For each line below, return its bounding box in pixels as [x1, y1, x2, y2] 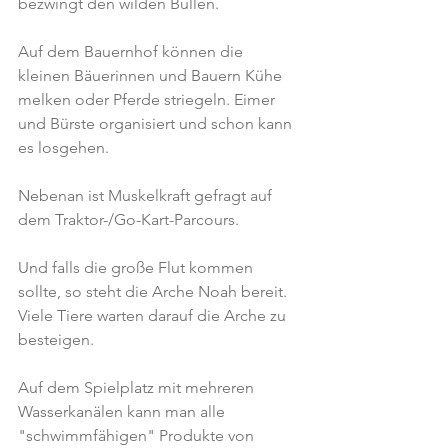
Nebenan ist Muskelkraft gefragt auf [18, 186, 276, 205]
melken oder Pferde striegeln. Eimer [18, 90, 279, 109]
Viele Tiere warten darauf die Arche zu [18, 306, 290, 325]
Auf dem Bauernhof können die [18, 42, 247, 61]
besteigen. [18, 330, 94, 349]
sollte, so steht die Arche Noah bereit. [18, 282, 291, 301]
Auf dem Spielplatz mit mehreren [18, 378, 258, 397]
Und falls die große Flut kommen [18, 258, 257, 277]
